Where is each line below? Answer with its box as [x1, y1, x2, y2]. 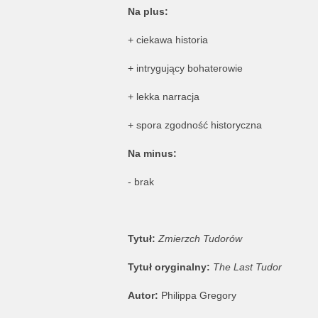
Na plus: [127, 6, 168, 17]
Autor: [127, 290, 158, 301]
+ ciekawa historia [127, 34, 208, 45]
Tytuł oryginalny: [127, 261, 213, 273]
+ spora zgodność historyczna [127, 119, 262, 131]
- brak [127, 176, 154, 187]
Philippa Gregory [158, 290, 236, 301]
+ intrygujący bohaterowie [127, 62, 243, 74]
